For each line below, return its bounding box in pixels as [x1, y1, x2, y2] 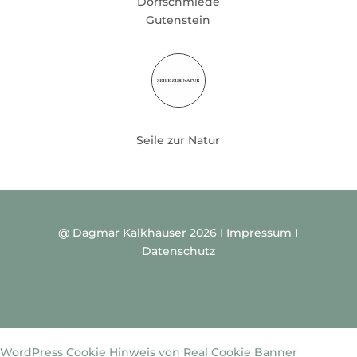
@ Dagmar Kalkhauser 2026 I [58, 226, 227, 241]
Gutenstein [146, 13, 211, 28]
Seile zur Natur [136, 133, 221, 148]
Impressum [226, 226, 292, 241]
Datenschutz [141, 244, 215, 259]
